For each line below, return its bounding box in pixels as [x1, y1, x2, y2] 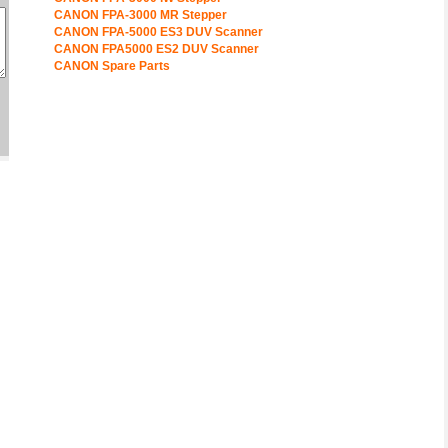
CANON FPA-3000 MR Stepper [54, 8, 227, 22]
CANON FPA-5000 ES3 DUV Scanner [54, 25, 263, 39]
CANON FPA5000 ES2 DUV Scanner [54, 42, 259, 56]
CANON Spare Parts [54, 59, 170, 73]
